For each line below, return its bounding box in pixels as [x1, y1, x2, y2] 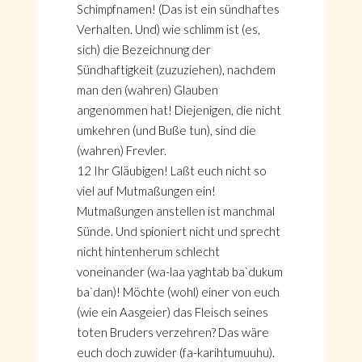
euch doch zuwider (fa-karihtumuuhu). [76, 345, 275, 360]
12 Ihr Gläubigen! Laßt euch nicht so [76, 163, 267, 178]
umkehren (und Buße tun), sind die [76, 123, 256, 137]
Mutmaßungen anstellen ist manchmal [76, 204, 275, 218]
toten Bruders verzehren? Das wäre [76, 325, 269, 339]
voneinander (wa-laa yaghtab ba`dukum [76, 264, 283, 279]
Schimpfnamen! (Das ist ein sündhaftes [76, 2, 280, 16]
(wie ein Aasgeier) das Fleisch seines [76, 305, 268, 319]
